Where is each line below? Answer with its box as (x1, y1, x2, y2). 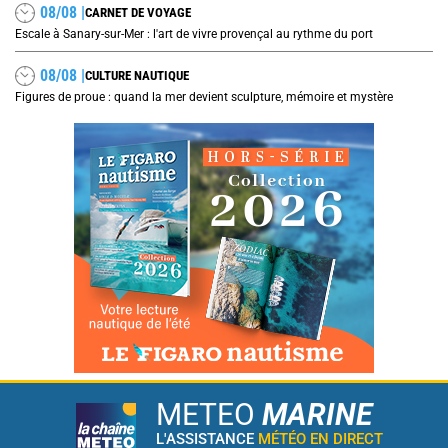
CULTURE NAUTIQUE (85, 68, 189, 84)
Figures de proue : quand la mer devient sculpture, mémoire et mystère (15, 89, 393, 104)
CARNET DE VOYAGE (85, 5, 191, 21)
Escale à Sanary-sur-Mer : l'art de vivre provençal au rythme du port (15, 26, 373, 41)
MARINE (261, 396, 372, 432)
